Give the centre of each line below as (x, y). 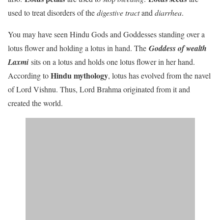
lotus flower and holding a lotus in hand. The (78, 48)
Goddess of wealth (178, 48)
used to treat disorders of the (52, 12)
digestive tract (118, 12)
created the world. (35, 103)
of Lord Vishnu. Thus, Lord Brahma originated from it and (99, 89)
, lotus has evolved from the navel (159, 75)
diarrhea (168, 12)
